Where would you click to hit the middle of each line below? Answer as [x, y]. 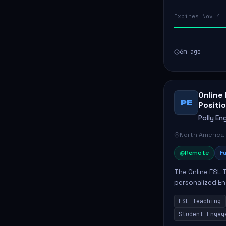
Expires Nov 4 [197, 16]
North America [202, 135]
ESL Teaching [200, 201]
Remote [197, 153]
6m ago [190, 52]
